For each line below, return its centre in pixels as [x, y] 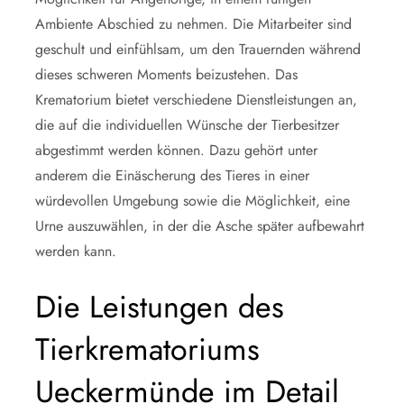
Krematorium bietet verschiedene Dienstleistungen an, [196, 100]
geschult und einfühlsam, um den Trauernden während [198, 49]
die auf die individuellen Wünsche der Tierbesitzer [187, 125]
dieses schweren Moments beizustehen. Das [166, 74]
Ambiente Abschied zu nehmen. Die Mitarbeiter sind [193, 24]
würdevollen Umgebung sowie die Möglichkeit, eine [193, 201]
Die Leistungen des [160, 307]
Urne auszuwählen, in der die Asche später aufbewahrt [200, 226]
